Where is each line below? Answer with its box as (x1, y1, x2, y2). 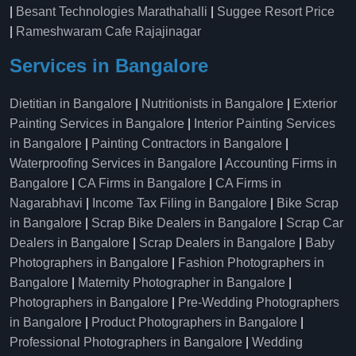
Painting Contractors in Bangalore (91, 137, 282, 150)
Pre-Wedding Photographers (178, 296, 339, 309)
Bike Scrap (277, 196, 339, 210)
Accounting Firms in (225, 157, 337, 170)
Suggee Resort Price (217, 5, 335, 18)
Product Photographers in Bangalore (91, 315, 297, 329)
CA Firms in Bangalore (78, 176, 206, 190)
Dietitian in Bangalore (10, 97, 132, 110)
